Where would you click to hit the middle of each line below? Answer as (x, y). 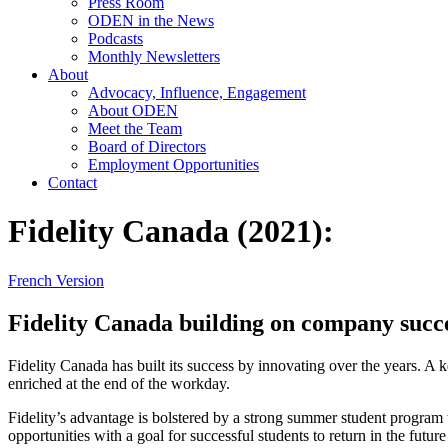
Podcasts (115, 38)
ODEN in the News (151, 20)
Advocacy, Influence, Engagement (197, 92)
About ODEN (133, 110)
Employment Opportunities (173, 164)
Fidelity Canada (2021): (171, 231)
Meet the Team (135, 128)
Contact (72, 182)
